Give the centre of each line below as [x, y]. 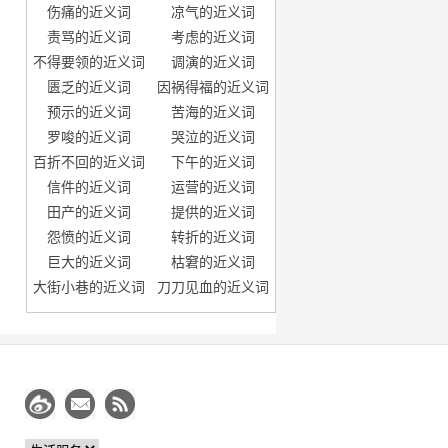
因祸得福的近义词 [213, 87]
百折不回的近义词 [89, 162]
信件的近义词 [89, 187]
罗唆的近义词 [89, 137]
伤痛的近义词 [89, 12]
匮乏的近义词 [89, 87]
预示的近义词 [89, 112]
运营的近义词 [213, 187]
